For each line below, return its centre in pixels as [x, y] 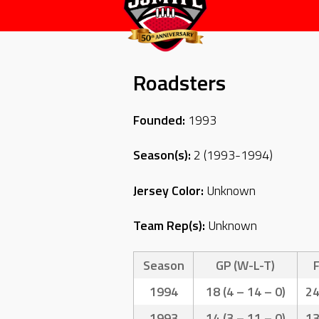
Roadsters [179, 82]
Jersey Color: [168, 190]
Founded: [159, 120]
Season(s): [162, 155]
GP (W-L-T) [245, 265]
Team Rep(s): [169, 226]
